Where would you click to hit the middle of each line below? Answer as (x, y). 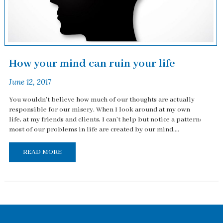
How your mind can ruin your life (92, 63)
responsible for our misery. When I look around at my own (99, 110)
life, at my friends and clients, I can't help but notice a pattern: (105, 120)
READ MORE (42, 152)
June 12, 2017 (30, 82)
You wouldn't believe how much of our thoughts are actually (102, 100)
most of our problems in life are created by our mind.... (94, 130)
